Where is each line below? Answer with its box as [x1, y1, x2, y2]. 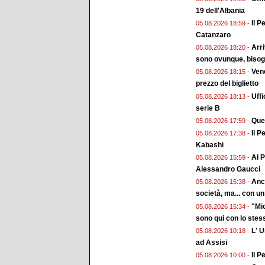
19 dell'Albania [196, 6, 245, 15]
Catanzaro [196, 31, 231, 40]
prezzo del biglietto [196, 79, 258, 88]
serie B [196, 104, 220, 112]
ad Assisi [196, 238, 227, 247]
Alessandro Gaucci [196, 165, 260, 174]
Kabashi [196, 140, 224, 149]
